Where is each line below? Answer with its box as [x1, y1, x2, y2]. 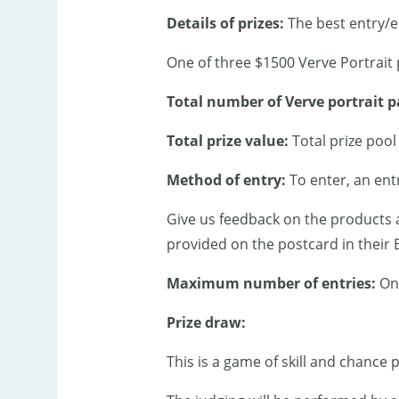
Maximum [166, 273, 240, 294]
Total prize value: [166, 131, 289, 151]
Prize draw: [166, 313, 246, 333]
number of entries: [239, 273, 379, 294]
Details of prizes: [166, 13, 284, 34]
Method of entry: [166, 170, 286, 191]
